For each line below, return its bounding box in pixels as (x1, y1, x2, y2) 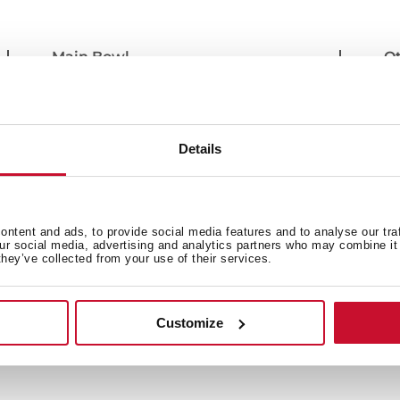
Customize (156, 314, 224, 330)
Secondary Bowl (52, 125, 171, 143)
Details (178, 141, 222, 157)
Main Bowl (52, 47, 130, 65)
